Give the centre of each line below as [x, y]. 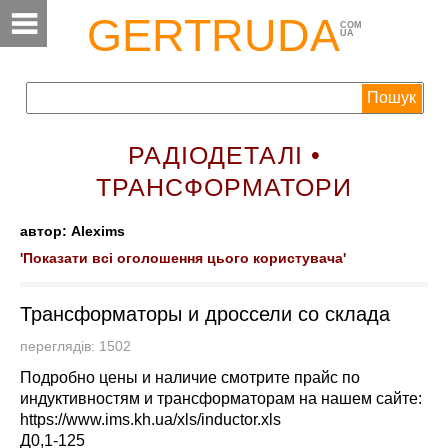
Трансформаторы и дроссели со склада [205, 314]
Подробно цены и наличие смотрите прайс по [190, 377]
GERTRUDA [213, 35]
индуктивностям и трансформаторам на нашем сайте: [221, 398]
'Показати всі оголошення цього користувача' [183, 258]
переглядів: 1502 [81, 346]
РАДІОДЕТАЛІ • [224, 155]
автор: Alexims [72, 231]
